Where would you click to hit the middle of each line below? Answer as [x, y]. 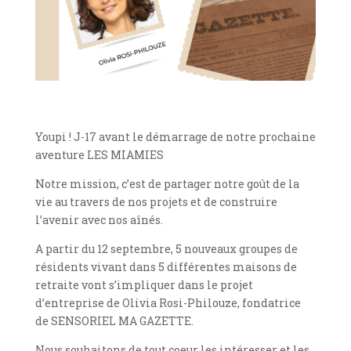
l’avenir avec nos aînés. [99, 219]
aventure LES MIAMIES [99, 154]
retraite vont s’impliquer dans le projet [144, 284]
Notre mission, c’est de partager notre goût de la [167, 183]
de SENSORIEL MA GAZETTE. [114, 320]
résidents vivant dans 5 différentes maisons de [166, 266]
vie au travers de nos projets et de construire [156, 201]
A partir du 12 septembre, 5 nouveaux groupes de [166, 248]
